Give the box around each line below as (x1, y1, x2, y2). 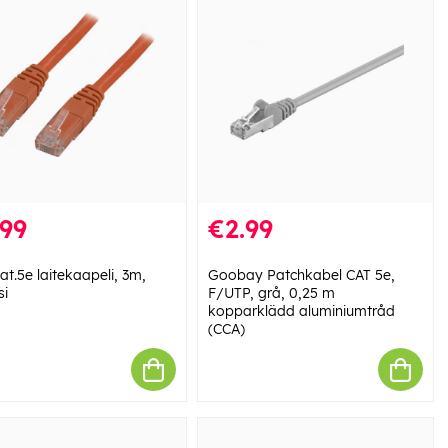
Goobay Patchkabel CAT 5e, (207, 266, 395, 285)
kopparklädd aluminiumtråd (207, 302, 395, 321)
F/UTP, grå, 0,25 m (207, 284, 335, 303)
